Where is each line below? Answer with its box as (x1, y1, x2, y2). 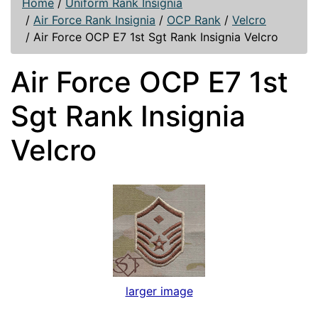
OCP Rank (167, 12, 221, 27)
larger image (125, 283, 193, 298)
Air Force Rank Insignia (33, 12, 155, 27)
